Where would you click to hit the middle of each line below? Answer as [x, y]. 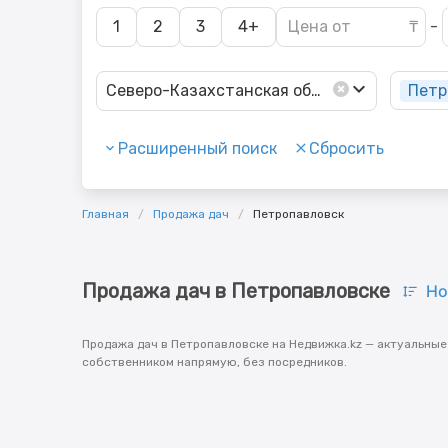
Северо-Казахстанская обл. [219, 90]
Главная [105, 213]
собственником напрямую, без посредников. [214, 361]
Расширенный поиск [197, 148]
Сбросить [346, 148]
